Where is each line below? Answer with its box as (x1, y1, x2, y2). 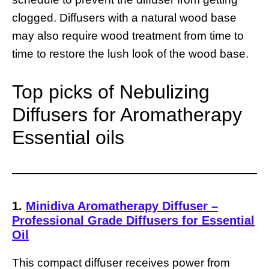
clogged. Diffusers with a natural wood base (12, 11, 237, 25)
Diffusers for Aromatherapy (12, 103, 242, 125)
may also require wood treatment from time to (12, 29, 244, 43)
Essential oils (12, 126, 124, 148)
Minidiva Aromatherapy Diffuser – (26, 199, 218, 213)
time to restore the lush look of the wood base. (12, 47, 249, 61)
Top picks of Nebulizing (12, 80, 210, 103)
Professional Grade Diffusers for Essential (12, 213, 255, 227)
